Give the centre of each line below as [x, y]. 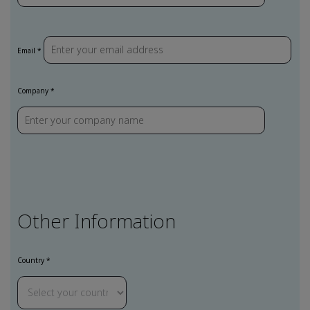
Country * [34, 260]
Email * [29, 51]
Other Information [97, 220]
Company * [36, 90]
